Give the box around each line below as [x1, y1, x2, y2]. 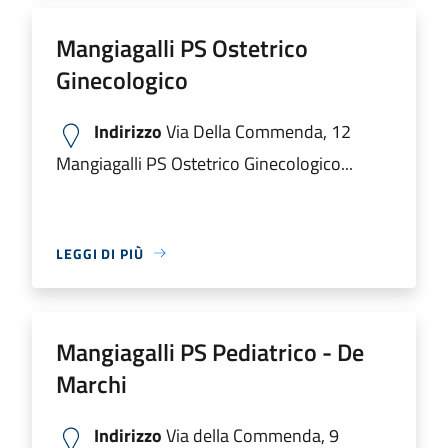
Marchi [56, 365, 127, 402]
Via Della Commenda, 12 [162, 117, 351, 145]
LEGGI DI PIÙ [56, 242, 144, 264]
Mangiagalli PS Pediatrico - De [56, 333, 364, 370]
